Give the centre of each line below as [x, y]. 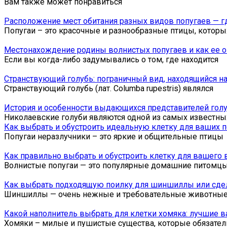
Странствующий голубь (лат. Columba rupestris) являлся [109, 88]
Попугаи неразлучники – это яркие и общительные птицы [114, 136]
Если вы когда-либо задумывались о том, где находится [111, 59]
